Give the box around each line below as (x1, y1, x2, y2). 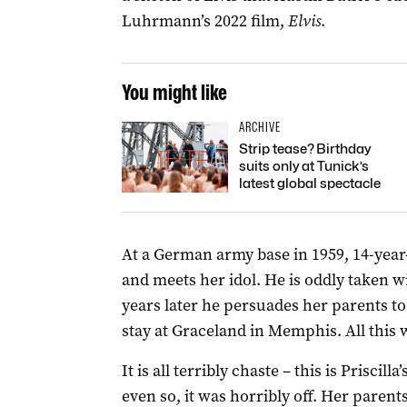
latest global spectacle (238, 175, 381, 192)
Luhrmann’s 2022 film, (121, 10, 288, 32)
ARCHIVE (238, 119, 281, 135)
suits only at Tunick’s (238, 158, 369, 174)
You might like (121, 79, 227, 105)
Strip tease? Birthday (238, 141, 371, 157)
